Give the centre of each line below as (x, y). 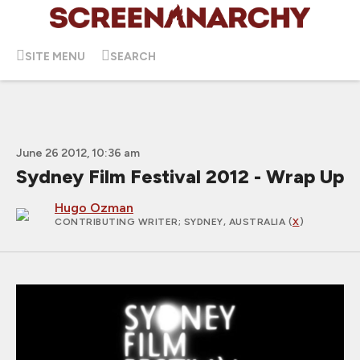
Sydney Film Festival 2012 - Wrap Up (180, 176)
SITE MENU (55, 56)
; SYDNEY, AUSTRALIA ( (235, 222)
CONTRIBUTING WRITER (117, 222)
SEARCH (133, 56)
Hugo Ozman (94, 208)
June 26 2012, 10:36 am (78, 153)
